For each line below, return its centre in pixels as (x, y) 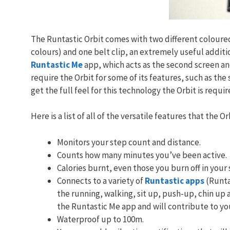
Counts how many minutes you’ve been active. (142, 155)
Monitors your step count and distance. (129, 142)
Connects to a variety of (101, 180)
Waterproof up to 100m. (100, 219)
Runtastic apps (175, 180)
